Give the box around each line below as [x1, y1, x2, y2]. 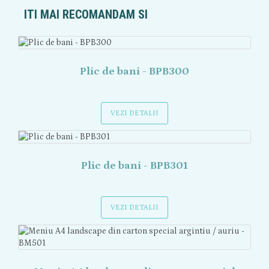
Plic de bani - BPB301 [81, 160, 188, 172]
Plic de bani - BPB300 [80, 65, 189, 77]
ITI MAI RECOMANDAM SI [24, 7, 148, 22]
